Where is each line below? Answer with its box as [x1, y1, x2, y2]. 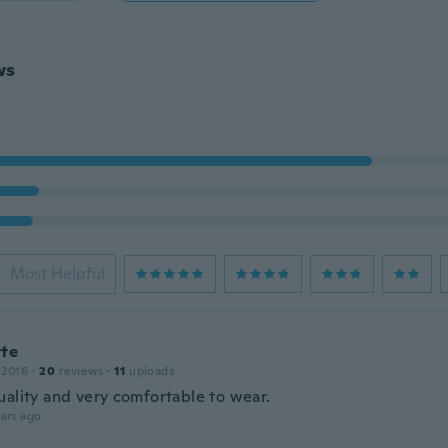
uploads [129, 363, 174, 379]
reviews [59, 363, 103, 379]
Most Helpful [9, 263, 105, 284]
